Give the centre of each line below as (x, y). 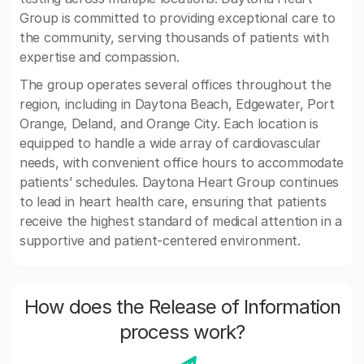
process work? (182, 332)
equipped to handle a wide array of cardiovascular (170, 143)
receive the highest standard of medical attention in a (181, 221)
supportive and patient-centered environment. (160, 240)
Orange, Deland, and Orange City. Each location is (169, 123)
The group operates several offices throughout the (175, 84)
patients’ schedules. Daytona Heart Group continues (180, 182)
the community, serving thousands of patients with (174, 37)
